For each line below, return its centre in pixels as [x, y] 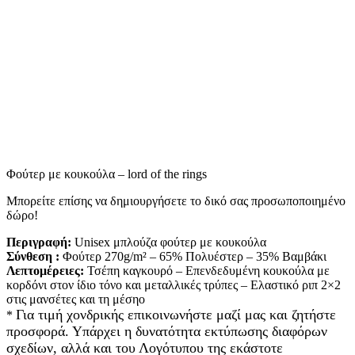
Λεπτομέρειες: [47, 270]
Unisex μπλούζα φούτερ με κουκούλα [170, 242]
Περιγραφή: [40, 242]
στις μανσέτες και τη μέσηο [76, 299]
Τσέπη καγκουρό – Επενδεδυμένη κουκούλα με [208, 270]
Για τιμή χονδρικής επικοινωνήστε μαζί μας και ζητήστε [176, 314]
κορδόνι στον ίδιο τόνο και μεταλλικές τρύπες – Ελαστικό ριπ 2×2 [174, 284]
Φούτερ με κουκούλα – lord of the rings [107, 174]
